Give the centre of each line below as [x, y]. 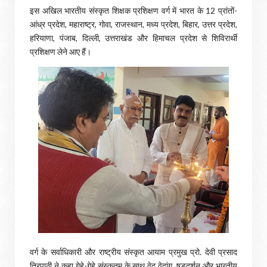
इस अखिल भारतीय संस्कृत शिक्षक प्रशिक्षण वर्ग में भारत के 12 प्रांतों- [133, 10]
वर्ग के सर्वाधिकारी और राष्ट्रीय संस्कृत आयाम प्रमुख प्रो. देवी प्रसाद [133, 252]
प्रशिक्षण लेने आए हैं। [60, 52]
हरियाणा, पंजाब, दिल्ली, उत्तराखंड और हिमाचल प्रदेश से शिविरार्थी [133, 38]
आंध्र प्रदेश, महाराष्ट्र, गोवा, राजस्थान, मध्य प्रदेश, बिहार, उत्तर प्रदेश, [133, 24]
